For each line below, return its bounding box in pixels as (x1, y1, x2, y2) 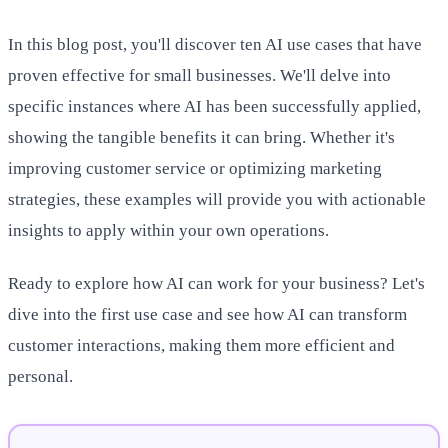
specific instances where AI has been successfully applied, (8, 97, 421, 116)
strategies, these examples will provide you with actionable (8, 190, 426, 209)
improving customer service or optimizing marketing (8, 159, 382, 178)
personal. (8, 366, 73, 386)
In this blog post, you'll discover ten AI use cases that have (8, 35, 422, 54)
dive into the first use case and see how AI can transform (8, 304, 407, 324)
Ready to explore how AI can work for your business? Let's (8, 273, 425, 293)
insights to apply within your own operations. (8, 221, 329, 240)
